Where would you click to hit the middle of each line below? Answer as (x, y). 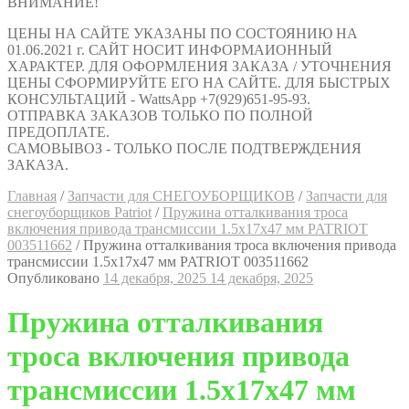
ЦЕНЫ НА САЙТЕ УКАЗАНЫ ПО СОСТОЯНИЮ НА (183, 33)
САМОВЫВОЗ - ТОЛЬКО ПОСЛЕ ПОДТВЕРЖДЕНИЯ (184, 148)
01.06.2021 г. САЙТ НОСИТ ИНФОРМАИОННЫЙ (170, 50)
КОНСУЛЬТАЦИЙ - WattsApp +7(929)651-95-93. (159, 99)
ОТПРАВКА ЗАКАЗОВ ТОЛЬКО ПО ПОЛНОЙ (160, 115)
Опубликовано (55, 278)
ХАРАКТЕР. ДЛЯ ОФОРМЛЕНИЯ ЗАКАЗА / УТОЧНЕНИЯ (199, 66)
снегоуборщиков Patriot (79, 212)
